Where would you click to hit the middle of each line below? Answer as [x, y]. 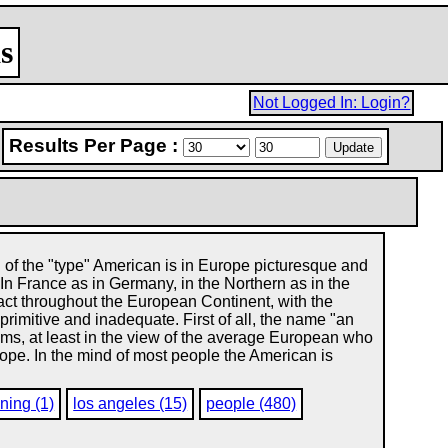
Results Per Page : [96, 145]
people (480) [251, 403]
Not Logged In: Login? [332, 102]
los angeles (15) [130, 403]
